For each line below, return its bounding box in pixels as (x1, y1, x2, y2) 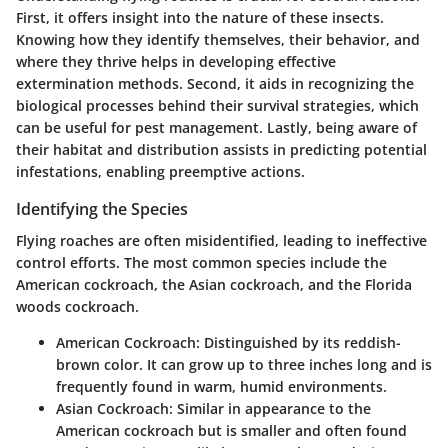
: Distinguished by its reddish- (196, 333, 401, 352)
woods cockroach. (16, 297, 139, 316)
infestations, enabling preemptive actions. (16, 161, 305, 181)
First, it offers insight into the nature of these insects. (16, 7, 384, 27)
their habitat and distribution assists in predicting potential (16, 139, 427, 159)
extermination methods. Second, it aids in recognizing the (16, 73, 414, 93)
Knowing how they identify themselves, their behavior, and (16, 29, 420, 49)
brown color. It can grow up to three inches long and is (56, 355, 432, 374)
